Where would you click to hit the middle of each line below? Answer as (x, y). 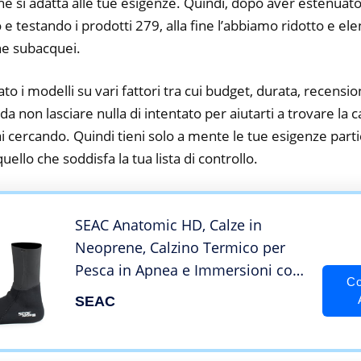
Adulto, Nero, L (125, 315)
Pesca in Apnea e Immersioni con (188, 270)
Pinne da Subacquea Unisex (169, 293)
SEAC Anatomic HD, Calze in (168, 225)
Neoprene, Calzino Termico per (180, 248)
